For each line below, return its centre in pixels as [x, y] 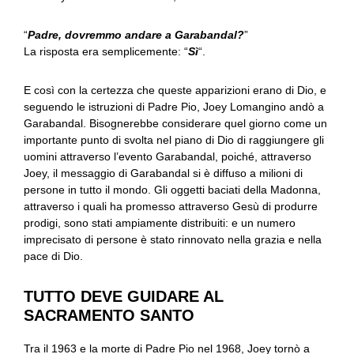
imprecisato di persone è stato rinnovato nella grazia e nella [173, 239]
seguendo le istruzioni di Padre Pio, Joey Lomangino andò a [174, 107]
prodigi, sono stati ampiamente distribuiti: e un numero [160, 223]
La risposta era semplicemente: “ [106, 51]
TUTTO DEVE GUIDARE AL [124, 296]
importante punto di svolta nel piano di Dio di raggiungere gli [174, 140]
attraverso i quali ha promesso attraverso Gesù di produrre [171, 206]
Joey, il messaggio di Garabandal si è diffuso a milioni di [163, 173]
